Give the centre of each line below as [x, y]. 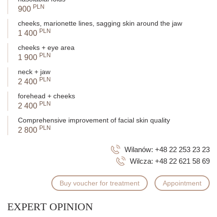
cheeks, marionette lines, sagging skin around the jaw [100, 23]
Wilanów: [140, 150]
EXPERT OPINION [50, 207]
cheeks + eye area [46, 48]
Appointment [182, 183]
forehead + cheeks [46, 96]
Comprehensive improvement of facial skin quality [94, 120]
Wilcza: [142, 161]
